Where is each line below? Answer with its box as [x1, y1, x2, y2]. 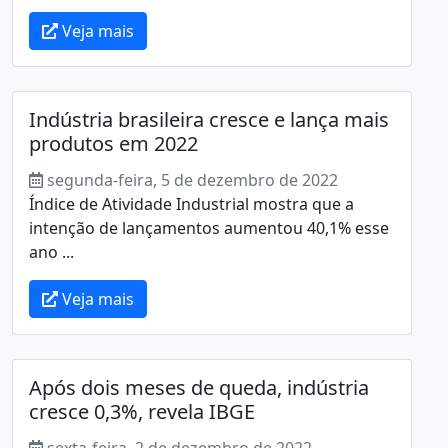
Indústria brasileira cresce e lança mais [29, 105, 389, 133]
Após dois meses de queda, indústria [29, 373, 369, 401]
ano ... [29, 240, 74, 263]
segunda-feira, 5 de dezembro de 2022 [47, 168, 338, 191]
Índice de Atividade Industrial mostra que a [29, 192, 354, 215]
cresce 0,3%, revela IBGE [29, 397, 255, 425]
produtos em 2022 [29, 129, 198, 157]
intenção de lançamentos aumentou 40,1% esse [29, 216, 389, 239]
